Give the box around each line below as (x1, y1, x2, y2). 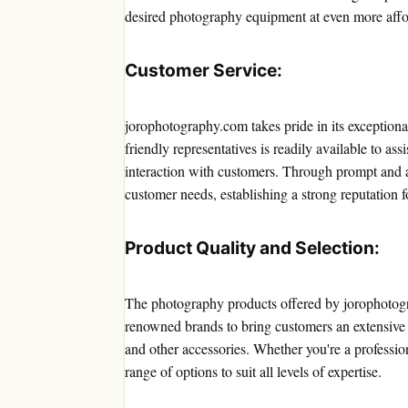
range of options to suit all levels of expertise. (125, 362, 382, 382)
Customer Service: (125, 59, 282, 82)
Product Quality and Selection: (125, 237, 380, 260)
